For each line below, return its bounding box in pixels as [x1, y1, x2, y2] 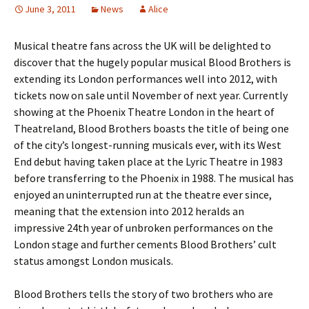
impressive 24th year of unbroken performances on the [14, 221, 273, 235]
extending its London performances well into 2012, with [14, 72, 277, 86]
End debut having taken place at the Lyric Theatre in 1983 [14, 154, 283, 168]
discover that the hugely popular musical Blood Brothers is [14, 55, 291, 69]
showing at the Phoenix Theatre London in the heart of [14, 105, 275, 119]
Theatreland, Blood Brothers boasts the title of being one [14, 121, 289, 135]
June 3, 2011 [25, 3, 76, 15]
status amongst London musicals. [14, 254, 173, 268]
